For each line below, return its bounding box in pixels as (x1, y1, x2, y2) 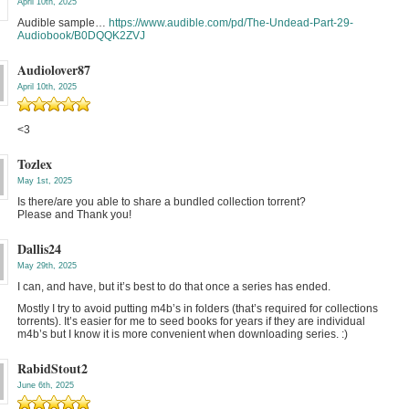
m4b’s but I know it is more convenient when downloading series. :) (17, 328, 348, 341)
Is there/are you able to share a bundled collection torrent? (17, 195, 306, 208)
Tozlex (17, 154, 52, 173)
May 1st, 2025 (17, 176, 72, 185)
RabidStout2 (17, 359, 88, 378)
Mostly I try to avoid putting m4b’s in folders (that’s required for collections (17, 302, 378, 315)
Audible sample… (17, 16, 109, 29)
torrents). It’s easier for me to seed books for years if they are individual (17, 315, 365, 328)
